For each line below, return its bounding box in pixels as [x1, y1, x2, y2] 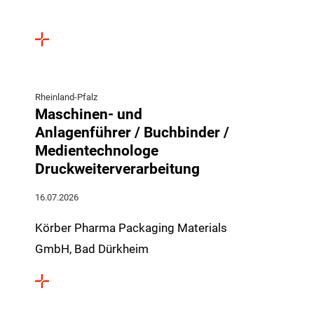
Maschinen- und [35, 105, 143, 123]
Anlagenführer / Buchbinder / [35, 123, 230, 141]
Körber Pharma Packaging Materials [35, 221, 228, 235]
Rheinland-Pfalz [35, 92, 98, 102]
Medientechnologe [35, 142, 159, 159]
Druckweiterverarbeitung [35, 160, 200, 177]
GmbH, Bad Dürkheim [35, 242, 149, 256]
